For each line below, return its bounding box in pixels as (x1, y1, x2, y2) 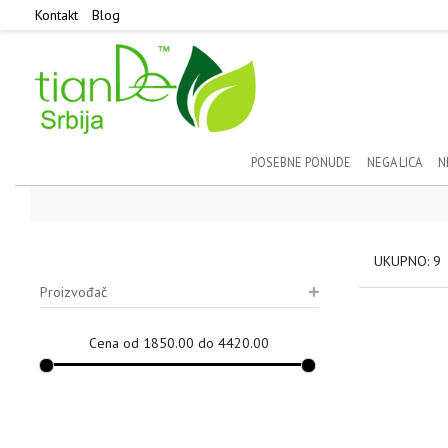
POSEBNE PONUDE (250, 153, 351, 170)
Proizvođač (40, 282, 107, 301)
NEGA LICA (366, 153, 422, 170)
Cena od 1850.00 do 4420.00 (89, 333, 270, 352)
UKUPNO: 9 (373, 251, 445, 270)
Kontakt (35, 6, 78, 24)
